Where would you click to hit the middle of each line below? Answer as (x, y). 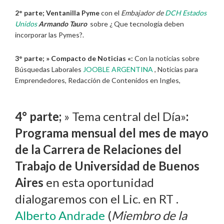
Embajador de (143, 13)
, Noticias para (175, 69)
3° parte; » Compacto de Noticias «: (74, 58)
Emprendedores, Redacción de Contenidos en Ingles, (98, 80)
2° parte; (30, 13)
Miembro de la (149, 215)
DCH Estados (186, 13)
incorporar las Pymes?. (49, 35)
